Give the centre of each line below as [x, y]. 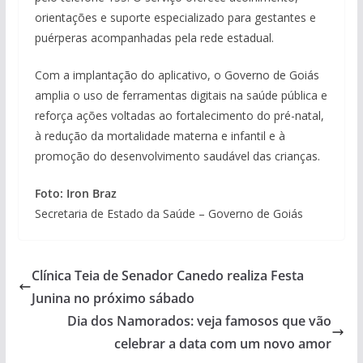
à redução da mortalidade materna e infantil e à [160, 135]
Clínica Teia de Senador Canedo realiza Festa [167, 275]
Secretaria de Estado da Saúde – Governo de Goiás [169, 213]
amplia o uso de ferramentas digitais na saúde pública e [181, 95]
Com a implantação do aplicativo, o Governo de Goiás [177, 75]
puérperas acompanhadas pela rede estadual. [154, 37]
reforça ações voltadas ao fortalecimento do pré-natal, [179, 115]
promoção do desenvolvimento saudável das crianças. [177, 156]
